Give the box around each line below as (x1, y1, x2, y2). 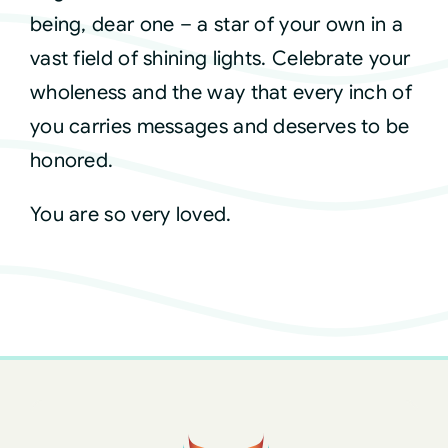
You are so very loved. (29, 202, 232, 228)
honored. (29, 148, 114, 174)
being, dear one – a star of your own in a (29, 12, 404, 38)
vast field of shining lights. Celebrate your (29, 46, 411, 72)
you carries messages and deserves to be (29, 114, 410, 140)
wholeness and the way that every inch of (29, 80, 412, 106)
